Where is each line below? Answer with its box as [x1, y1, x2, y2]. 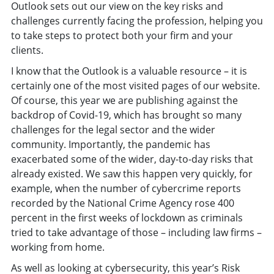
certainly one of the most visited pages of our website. [10, 78, 260, 92]
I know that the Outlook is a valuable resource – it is [10, 64, 247, 78]
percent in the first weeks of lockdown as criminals [10, 210, 243, 224]
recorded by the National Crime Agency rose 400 [10, 196, 234, 210]
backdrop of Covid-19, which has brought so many [10, 108, 242, 122]
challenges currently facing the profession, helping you [10, 13, 263, 28]
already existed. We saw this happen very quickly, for [10, 166, 253, 180]
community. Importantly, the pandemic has [10, 137, 210, 151]
